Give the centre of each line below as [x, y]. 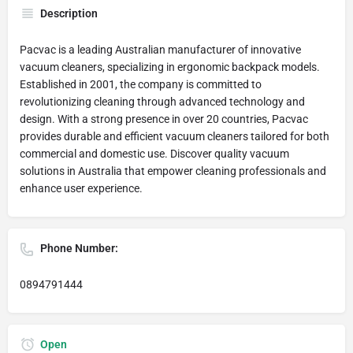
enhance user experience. [81, 188]
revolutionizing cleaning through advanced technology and [162, 101]
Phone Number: [79, 248]
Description [69, 13]
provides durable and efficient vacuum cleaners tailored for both [175, 136]
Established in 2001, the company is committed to [141, 84]
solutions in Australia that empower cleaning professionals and [173, 171]
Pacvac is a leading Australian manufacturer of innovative [160, 49]
